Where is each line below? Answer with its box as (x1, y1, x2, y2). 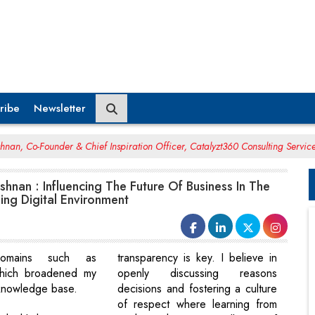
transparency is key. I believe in (117, 250, 277, 266)
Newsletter (34, 100, 86, 116)
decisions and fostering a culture (117, 281, 277, 297)
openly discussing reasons (117, 265, 277, 282)
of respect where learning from (117, 296, 277, 313)
